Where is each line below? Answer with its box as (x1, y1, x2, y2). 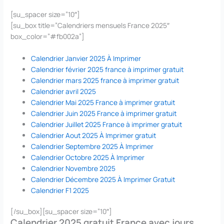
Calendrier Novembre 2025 (31, 163, 116, 173)
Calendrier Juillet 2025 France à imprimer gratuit (31, 119, 182, 129)
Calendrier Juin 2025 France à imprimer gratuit (31, 108, 177, 118)
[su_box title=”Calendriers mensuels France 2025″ (10, 20, 170, 30)
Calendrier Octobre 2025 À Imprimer (31, 152, 145, 162)
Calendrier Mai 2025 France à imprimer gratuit (31, 97, 175, 107)
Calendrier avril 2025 (31, 86, 96, 96)
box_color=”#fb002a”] (10, 31, 85, 41)
